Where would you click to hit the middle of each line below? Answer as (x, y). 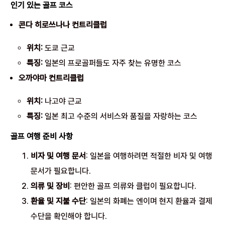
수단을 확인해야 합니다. (69, 216)
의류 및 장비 (50, 186)
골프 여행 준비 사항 (42, 136)
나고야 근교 (63, 101)
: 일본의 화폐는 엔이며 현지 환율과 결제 (149, 201)
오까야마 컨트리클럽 (51, 78)
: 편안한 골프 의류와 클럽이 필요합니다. (133, 186)
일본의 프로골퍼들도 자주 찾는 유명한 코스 (112, 63)
